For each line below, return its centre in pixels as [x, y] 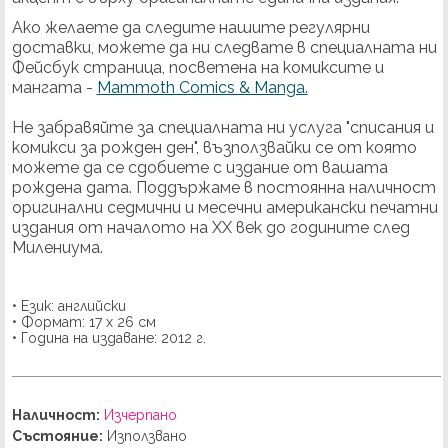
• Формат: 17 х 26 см [83, 322]
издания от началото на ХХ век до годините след [210, 228]
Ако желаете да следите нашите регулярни [190, 28]
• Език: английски [68, 306]
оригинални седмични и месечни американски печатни [224, 208]
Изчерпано [140, 415]
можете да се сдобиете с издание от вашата [199, 168]
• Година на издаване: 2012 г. [108, 338]
